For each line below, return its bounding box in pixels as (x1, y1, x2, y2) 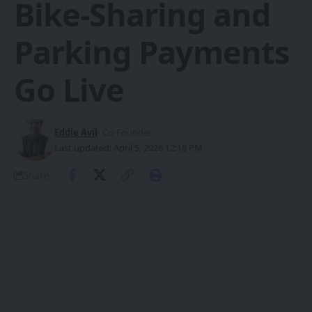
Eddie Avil (54, 126, 98, 139)
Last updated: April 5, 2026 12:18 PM (54, 141, 203, 155)
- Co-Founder (97, 126, 153, 139)
